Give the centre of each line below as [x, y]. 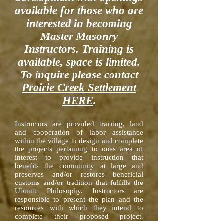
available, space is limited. [79, 62]
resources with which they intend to [79, 208]
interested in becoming [79, 23]
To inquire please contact [79, 75]
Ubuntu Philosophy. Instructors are [79, 191]
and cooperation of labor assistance [79, 132]
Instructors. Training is [79, 49]
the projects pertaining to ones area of [79, 149]
